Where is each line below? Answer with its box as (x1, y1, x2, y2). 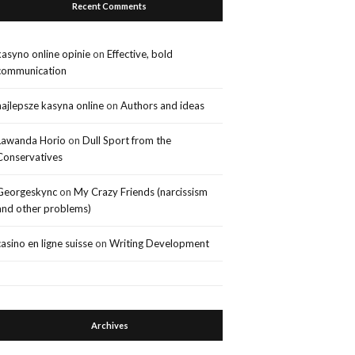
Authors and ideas (120, 98, 205, 112)
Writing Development (109, 236, 210, 250)
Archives (90, 319, 128, 330)
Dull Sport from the (82, 133, 172, 147)
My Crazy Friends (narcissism (74, 185, 208, 198)
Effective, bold (107, 47, 174, 60)
